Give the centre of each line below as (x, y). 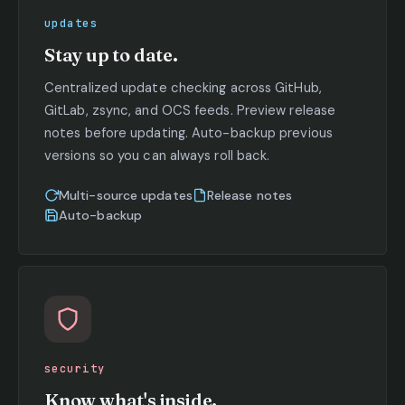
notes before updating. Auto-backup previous (188, 132)
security (75, 368)
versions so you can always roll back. (157, 155)
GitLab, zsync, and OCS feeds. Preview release (190, 110)
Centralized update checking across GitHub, (183, 87)
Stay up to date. (111, 54)
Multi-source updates (126, 195)
